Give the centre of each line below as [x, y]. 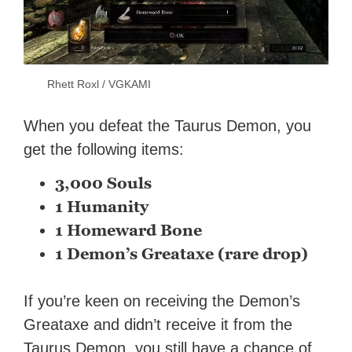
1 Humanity [102, 207]
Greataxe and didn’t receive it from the [158, 325]
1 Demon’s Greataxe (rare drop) [182, 254]
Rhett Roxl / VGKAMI [99, 84]
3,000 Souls [104, 183]
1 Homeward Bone [129, 231]
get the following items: [104, 150]
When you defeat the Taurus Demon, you [168, 126]
